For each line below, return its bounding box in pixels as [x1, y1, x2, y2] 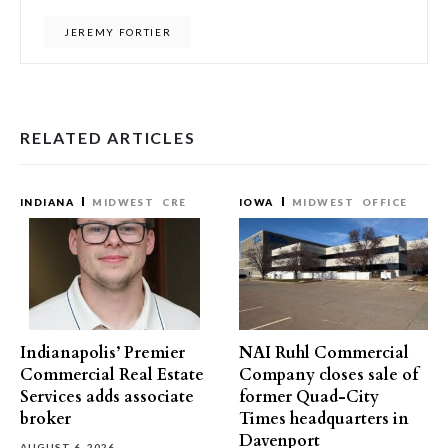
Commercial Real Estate [20, 364, 204, 386]
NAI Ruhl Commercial [239, 342, 409, 364]
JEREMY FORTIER [64, 26, 172, 38]
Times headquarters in [239, 408, 409, 430]
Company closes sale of [239, 364, 418, 386]
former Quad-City [239, 386, 379, 408]
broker [20, 408, 71, 430]
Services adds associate [20, 386, 194, 408]
